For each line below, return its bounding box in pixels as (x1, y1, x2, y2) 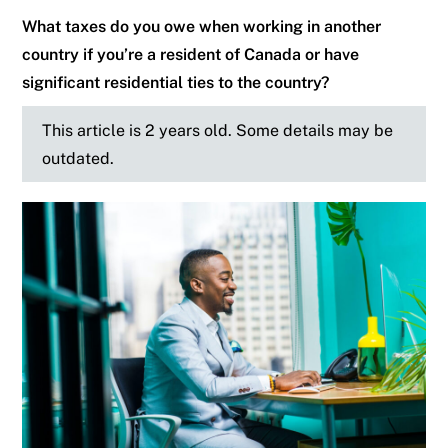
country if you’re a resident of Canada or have (22, 44, 360, 65)
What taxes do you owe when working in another (22, 16, 382, 37)
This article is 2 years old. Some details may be (42, 120, 394, 141)
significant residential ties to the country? (22, 72, 330, 93)
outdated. (42, 148, 115, 169)
